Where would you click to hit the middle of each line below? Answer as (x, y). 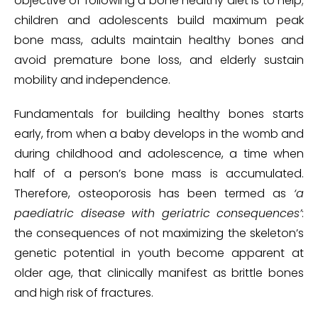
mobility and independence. (92, 80)
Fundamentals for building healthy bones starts (159, 114)
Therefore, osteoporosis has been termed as (154, 194)
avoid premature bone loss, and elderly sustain (159, 60)
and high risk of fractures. (84, 293)
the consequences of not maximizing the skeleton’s (159, 234)
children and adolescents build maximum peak (159, 21)
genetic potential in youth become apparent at (159, 253)
